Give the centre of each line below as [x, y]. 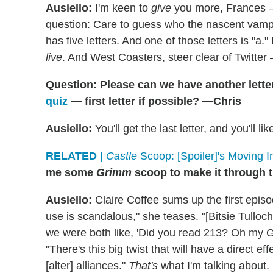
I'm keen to [122, 8]
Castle [122, 156]
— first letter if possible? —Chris [154, 101]
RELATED [71, 156]
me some [71, 173]
